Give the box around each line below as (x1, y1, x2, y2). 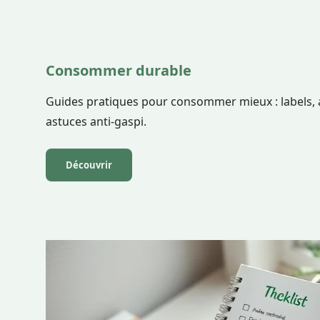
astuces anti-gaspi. (46, 114, 146, 129)
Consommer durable (46, 61, 191, 80)
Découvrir (66, 159, 112, 171)
